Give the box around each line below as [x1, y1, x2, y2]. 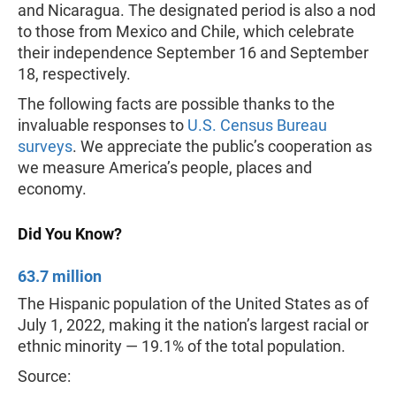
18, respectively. [18, 65, 131, 83]
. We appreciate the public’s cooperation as [72, 137, 372, 156]
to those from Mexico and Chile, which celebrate [18, 22, 354, 41]
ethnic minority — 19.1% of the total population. [18, 337, 346, 355]
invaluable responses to [18, 116, 187, 134]
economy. [18, 179, 90, 198]
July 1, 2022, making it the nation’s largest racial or [18, 316, 369, 334]
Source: [18, 367, 71, 385]
